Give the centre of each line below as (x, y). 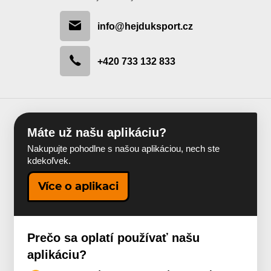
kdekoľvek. (49, 161)
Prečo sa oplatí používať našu (114, 238)
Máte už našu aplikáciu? (97, 133)
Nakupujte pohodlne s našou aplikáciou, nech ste (124, 149)
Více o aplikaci (79, 187)
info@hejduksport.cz (145, 26)
